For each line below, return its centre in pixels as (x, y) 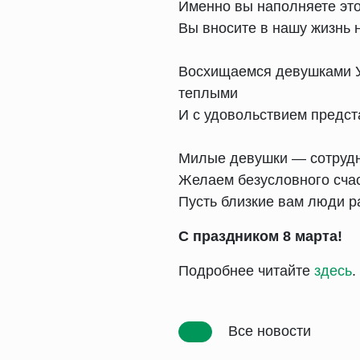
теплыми (208, 93)
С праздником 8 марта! (260, 236)
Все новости (268, 331)
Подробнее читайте (246, 271)
